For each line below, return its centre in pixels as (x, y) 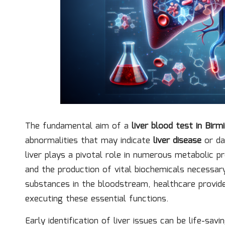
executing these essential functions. (97, 199)
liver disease (177, 141)
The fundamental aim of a (78, 126)
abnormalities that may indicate (89, 141)
